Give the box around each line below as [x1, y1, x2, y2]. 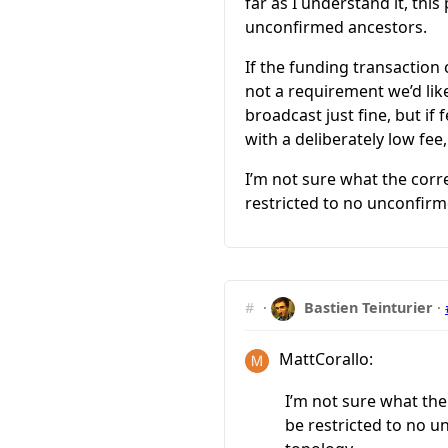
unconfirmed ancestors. [245, 15, 427, 38]
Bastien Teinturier [304, 297, 434, 317]
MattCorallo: [274, 348, 373, 371]
